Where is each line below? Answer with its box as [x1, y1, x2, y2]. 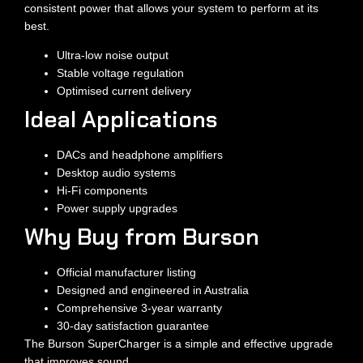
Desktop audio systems [57, 166, 176, 180]
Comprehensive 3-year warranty [57, 301, 222, 315]
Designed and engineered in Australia [57, 284, 249, 297]
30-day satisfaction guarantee [57, 319, 209, 333]
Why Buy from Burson [24, 222, 259, 253]
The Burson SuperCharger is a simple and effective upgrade [24, 337, 333, 351]
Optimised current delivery [57, 84, 191, 98]
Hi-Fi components [57, 184, 147, 198]
